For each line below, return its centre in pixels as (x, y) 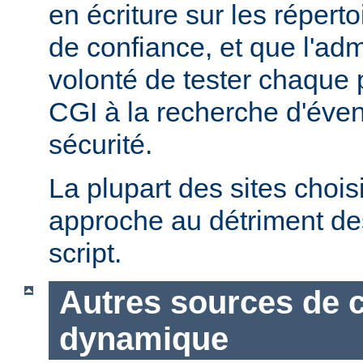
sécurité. (100, 144)
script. (85, 253)
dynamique (143, 338)
